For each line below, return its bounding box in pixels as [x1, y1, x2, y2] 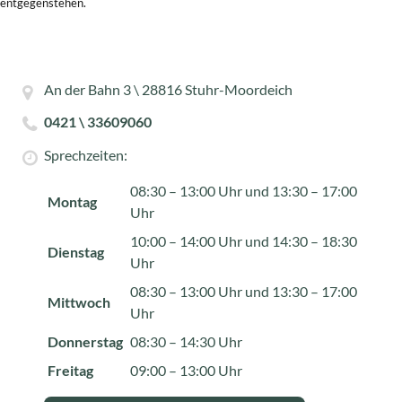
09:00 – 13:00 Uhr [129, 362, 242, 380]
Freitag [47, 362, 93, 380]
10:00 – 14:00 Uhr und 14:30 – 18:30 [129, 232, 357, 250]
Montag [47, 193, 97, 211]
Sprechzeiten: [43, 145, 127, 163]
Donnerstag [47, 333, 123, 351]
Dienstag [47, 243, 104, 261]
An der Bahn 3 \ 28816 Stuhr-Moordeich [43, 80, 293, 98]
